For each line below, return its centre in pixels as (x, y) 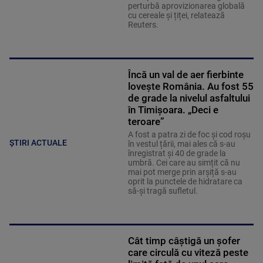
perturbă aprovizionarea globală (186, 6)
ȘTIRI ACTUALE (38, 142)
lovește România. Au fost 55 (190, 87)
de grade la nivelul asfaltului (189, 98)
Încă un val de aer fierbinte (186, 75)
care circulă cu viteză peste (188, 253)
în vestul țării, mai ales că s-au (181, 144)
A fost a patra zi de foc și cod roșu (189, 135)
